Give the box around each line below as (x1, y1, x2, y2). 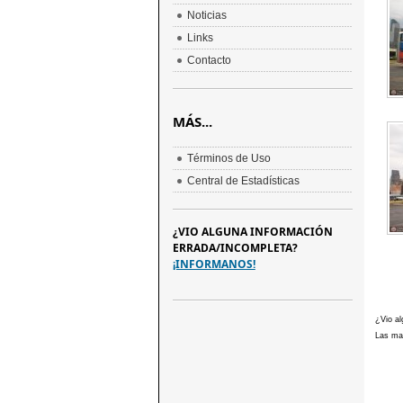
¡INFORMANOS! (172, 256, 255, 272)
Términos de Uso (186, 152, 271, 165)
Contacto (186, 54, 231, 67)
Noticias (186, 9, 227, 22)
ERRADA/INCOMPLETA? (172, 240, 298, 255)
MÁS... (172, 112, 212, 130)
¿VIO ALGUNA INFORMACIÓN (172, 224, 333, 239)
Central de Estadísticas (186, 175, 300, 187)
